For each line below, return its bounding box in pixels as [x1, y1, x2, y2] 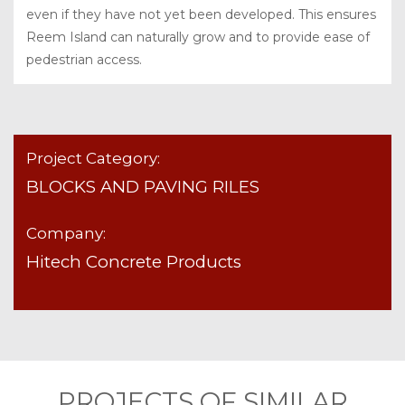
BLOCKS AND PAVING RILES [26, 175, 259, 197]
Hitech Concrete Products [26, 250, 241, 272]
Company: [26, 223, 106, 242]
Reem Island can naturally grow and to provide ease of [26, 28, 370, 45]
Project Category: [26, 148, 160, 167]
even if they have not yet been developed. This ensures [26, 5, 376, 23]
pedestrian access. [26, 51, 142, 68]
